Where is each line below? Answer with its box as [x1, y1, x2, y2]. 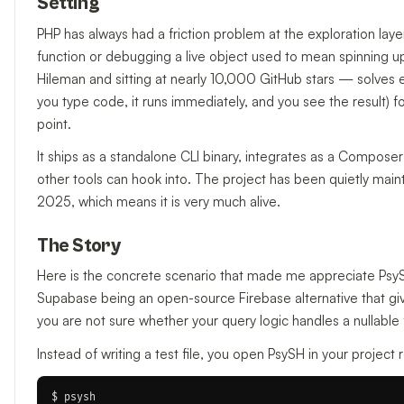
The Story [37, 235, 121, 257]
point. [37, 115, 71, 133]
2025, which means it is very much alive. [37, 193, 280, 211]
